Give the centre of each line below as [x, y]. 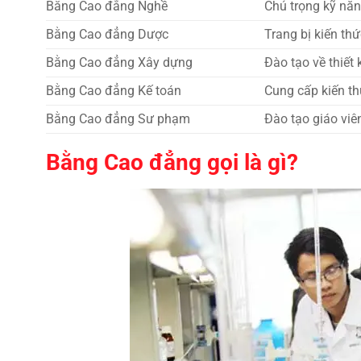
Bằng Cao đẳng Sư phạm [118, 119]
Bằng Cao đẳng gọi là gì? [172, 162]
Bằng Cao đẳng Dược [107, 35]
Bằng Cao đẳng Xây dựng [119, 63]
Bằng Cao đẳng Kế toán [114, 91]
